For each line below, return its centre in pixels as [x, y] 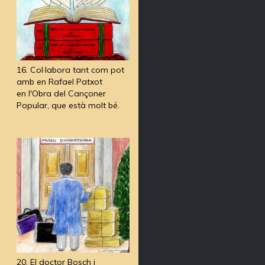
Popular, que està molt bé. [68, 105]
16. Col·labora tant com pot [70, 70]
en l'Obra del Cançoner [61, 93]
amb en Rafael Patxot [59, 81]
